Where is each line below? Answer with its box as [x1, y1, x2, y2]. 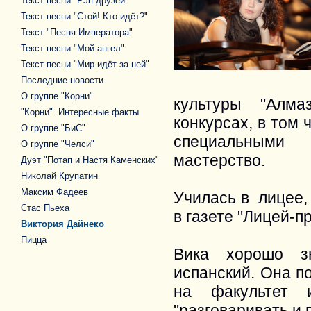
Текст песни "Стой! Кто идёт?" [21, 11, 148, 22]
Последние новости [21, 75, 103, 85]
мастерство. [174, 151, 265, 169]
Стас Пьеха [21, 203, 69, 213]
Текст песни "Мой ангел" [21, 43, 124, 53]
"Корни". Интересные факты [21, 107, 139, 117]
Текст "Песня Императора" [21, 27, 133, 37]
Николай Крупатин [21, 171, 98, 181]
